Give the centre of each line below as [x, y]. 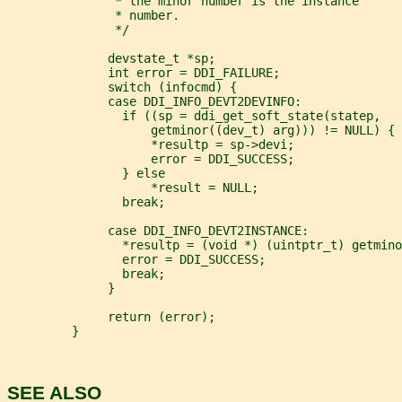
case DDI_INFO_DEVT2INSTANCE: [158, 230]
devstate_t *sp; [111, 58]
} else [86, 173]
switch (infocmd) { [122, 87]
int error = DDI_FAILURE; [144, 72]
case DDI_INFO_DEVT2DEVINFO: [154, 101]
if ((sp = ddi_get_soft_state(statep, [194, 115]
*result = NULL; [133, 187]
